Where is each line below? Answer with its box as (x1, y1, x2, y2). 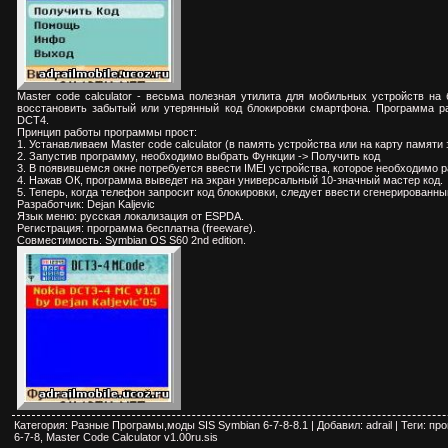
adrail (366, 418, 392, 431)
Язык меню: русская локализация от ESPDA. (17, 209, 244, 222)
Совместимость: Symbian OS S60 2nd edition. (17, 233, 246, 246)
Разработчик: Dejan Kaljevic (17, 197, 155, 210)
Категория (14, 418, 65, 431)
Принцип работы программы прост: (17, 125, 197, 138)
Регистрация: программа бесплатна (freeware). (17, 221, 256, 234)
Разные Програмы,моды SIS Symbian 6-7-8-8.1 (71, 418, 308, 431)
